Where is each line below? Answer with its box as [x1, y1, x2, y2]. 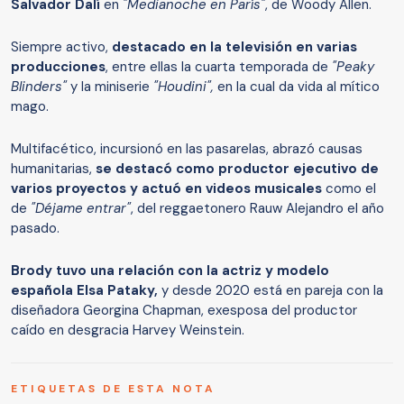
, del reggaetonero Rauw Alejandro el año [131, 198, 384, 217]
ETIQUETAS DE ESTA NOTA [11, 381, 216, 396]
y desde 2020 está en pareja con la [158, 280, 383, 299]
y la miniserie [67, 77, 150, 96]
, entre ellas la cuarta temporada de [106, 57, 328, 76]
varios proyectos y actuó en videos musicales [11, 179, 326, 197]
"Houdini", [150, 77, 214, 96]
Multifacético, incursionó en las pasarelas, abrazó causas [11, 139, 363, 158]
